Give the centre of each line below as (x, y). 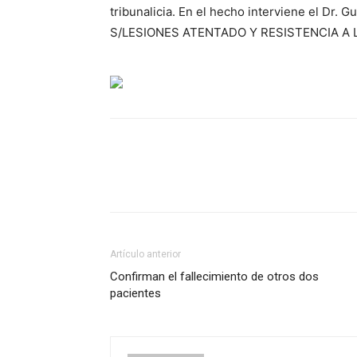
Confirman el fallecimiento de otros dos (214, 277)
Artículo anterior (145, 255)
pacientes (135, 294)
